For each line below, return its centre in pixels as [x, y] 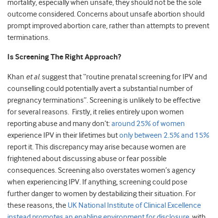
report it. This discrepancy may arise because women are [97, 147]
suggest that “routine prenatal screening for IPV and [124, 77]
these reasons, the [37, 206]
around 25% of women [148, 124]
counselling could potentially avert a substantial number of [100, 89]
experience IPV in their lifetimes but [63, 136]
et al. [33, 77]
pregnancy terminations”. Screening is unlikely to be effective [104, 100]
